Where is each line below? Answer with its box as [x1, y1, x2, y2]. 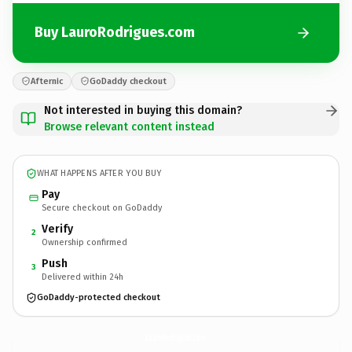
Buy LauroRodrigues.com [35, 24, 195, 41]
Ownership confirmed [42, 236, 127, 247]
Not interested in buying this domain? [44, 103, 242, 117]
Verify [42, 222, 73, 236]
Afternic [31, 75, 63, 86]
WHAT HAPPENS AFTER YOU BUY [37, 168, 162, 178]
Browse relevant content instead [44, 119, 214, 134]
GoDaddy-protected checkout [37, 292, 160, 302]
